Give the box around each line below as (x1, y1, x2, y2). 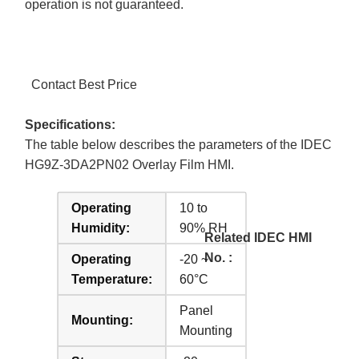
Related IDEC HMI (204, 230, 312, 244)
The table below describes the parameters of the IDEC (25, 137, 333, 151)
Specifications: (25, 117, 116, 131)
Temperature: (71, 272, 153, 286)
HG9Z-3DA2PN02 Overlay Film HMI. (25, 157, 235, 171)
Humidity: (71, 220, 131, 235)
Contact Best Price (25, 77, 144, 91)
